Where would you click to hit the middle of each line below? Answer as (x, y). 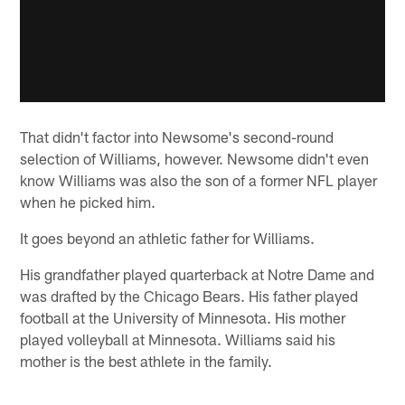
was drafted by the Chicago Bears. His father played (189, 296)
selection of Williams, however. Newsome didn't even (195, 159)
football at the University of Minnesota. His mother (183, 318)
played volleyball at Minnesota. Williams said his (178, 339)
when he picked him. (88, 202)
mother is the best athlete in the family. (146, 361)
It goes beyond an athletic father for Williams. (168, 238)
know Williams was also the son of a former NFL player (199, 180)
